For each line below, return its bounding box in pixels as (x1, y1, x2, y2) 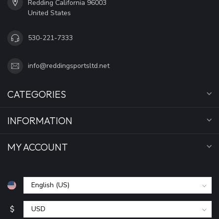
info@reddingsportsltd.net (28, 61, 109, 71)
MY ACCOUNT (7, 140, 68, 153)
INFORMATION (7, 114, 72, 127)
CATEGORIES (7, 88, 66, 100)
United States (28, 8, 71, 18)
